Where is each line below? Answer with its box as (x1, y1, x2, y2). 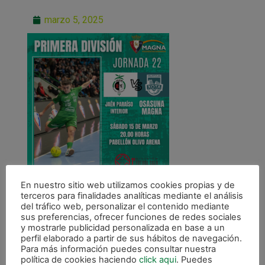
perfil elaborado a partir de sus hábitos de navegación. (21, 233, 242, 244)
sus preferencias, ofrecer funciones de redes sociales (21, 212, 241, 222)
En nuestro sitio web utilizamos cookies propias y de (21, 180, 235, 190)
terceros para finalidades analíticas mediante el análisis (21, 190, 243, 201)
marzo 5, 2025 (44, 14, 104, 25)
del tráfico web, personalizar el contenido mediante (21, 201, 230, 212)
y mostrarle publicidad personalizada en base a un (21, 222, 225, 233)
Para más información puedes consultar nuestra (21, 244, 216, 254)
